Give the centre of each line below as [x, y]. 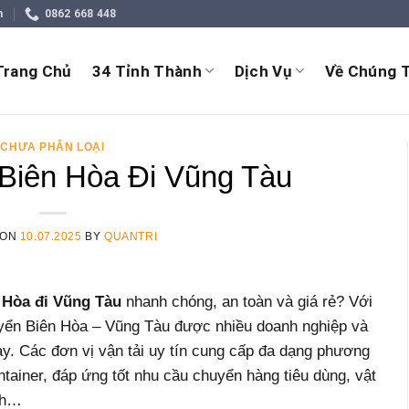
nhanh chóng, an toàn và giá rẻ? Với [247, 301]
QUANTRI [131, 236]
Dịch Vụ [263, 71]
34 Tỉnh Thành [147, 71]
